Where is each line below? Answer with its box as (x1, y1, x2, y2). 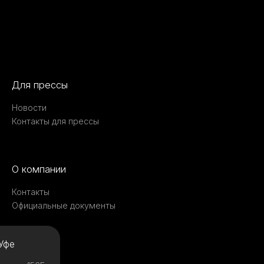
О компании (12, 163, 66, 175)
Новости (12, 102, 47, 113)
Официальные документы (12, 200, 115, 210)
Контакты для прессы (12, 115, 99, 126)
